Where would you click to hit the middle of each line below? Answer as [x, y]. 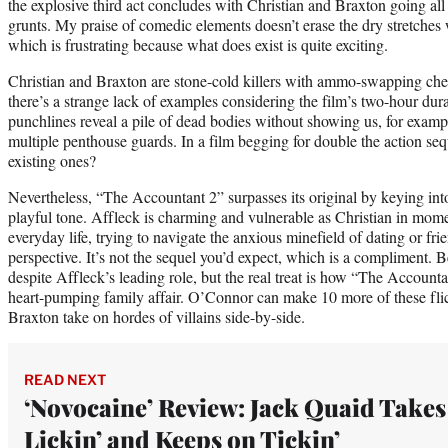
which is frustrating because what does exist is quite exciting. [198, 44]
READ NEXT [65, 379]
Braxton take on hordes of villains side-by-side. [156, 316]
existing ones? [52, 160]
